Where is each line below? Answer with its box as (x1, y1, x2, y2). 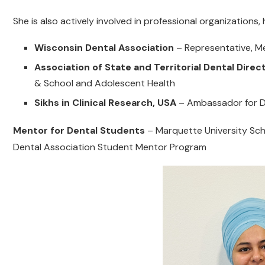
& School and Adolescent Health (34, 77, 175, 90)
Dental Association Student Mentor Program (13, 141, 206, 154)
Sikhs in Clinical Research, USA (34, 96, 176, 109)
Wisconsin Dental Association (34, 41, 174, 54)
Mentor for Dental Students (13, 124, 145, 137)
